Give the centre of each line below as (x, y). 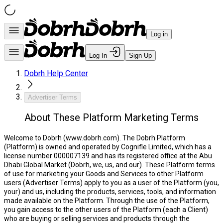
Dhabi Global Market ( (37, 165)
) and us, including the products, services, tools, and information (117, 192)
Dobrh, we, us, (92, 165)
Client (197, 210)
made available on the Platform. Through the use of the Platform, (107, 201)
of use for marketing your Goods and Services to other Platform (104, 174)
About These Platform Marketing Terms (111, 117)
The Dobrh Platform (153, 138)
